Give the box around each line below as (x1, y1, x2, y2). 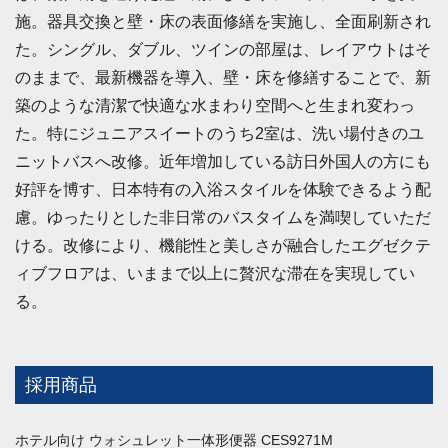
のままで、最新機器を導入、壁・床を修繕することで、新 (15, 68, 431, 86)
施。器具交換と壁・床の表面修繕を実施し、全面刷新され (15, 12, 431, 30)
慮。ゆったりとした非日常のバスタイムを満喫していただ (15, 208, 431, 226)
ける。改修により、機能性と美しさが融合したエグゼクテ (15, 236, 431, 254)
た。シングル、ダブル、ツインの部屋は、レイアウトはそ (15, 40, 431, 58)
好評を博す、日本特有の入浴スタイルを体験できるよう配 (15, 180, 431, 198)
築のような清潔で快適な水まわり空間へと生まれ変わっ (15, 96, 415, 114)
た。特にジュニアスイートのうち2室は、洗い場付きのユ (15, 124, 424, 142)
